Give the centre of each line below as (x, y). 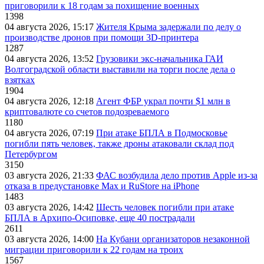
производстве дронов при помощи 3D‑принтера (102, 38)
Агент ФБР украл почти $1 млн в (163, 101)
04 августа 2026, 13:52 (50, 59)
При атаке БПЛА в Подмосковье (162, 133)
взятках (20, 80)
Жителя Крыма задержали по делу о (169, 27)
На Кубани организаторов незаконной (173, 239)
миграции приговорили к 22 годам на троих (94, 250)
